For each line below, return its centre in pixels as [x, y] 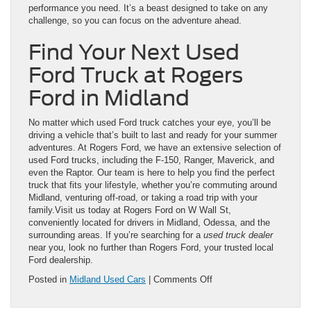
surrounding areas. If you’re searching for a [116, 235]
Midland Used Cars [108, 280]
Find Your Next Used [134, 52]
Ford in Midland [109, 98]
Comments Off [183, 280]
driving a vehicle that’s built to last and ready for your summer [153, 135]
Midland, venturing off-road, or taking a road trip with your [143, 198]
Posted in [49, 280]
